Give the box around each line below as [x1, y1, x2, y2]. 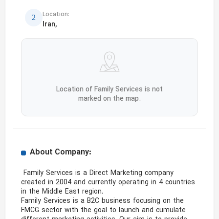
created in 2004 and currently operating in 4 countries [21, 177, 196, 188]
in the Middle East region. [21, 187, 104, 197]
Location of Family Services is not [56, 84, 163, 95]
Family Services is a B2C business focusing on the [21, 196, 184, 206]
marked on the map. [78, 93, 141, 104]
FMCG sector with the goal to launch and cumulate [21, 205, 186, 216]
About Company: [30, 147, 92, 158]
